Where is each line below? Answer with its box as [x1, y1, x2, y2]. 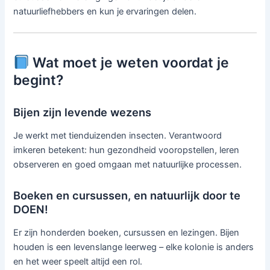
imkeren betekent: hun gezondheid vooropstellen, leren [13, 145, 240, 156]
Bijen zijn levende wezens [13, 105, 152, 119]
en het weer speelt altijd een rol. [13, 256, 143, 268]
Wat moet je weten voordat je [29, 54, 230, 71]
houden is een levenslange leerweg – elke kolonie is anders [13, 242, 254, 253]
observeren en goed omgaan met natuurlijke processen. [13, 159, 242, 171]
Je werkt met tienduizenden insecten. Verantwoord [13, 130, 222, 142]
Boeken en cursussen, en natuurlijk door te [13, 188, 241, 202]
